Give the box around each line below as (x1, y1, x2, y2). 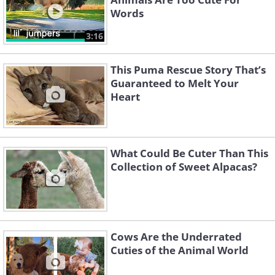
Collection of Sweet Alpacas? (110, 160, 257, 174)
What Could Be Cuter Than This (110, 146, 268, 161)
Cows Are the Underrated (110, 230, 242, 244)
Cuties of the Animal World (110, 243, 249, 258)
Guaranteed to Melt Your (110, 76, 239, 91)
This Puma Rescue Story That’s (110, 63, 266, 77)
